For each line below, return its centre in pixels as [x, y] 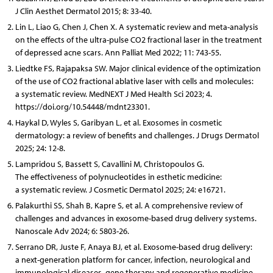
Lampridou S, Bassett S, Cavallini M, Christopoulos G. [109, 164]
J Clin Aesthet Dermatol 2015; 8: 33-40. [83, 11]
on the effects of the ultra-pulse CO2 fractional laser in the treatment [138, 40]
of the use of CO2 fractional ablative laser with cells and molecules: [134, 81]
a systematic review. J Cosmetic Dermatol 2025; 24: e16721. [120, 190]
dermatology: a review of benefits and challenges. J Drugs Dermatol [137, 135]
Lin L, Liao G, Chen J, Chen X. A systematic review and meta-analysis [136, 27]
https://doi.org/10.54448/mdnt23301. [82, 107]
